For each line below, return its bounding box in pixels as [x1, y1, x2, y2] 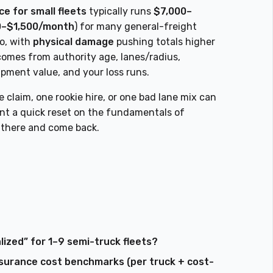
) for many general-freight [74, 21, 197, 33]
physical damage [33, 36, 115, 48]
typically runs [87, 5, 154, 18]
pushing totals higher [114, 36, 216, 48]
